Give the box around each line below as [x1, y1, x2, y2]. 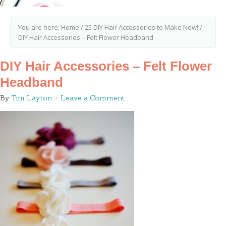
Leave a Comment [61, 93, 125, 102]
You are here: [18, 23, 61, 32]
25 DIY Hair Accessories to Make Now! [85, 23, 198, 32]
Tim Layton [11, 93, 52, 102]
